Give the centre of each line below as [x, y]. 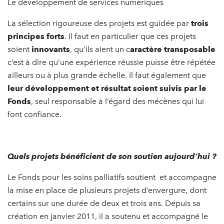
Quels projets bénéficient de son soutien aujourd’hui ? [112, 156]
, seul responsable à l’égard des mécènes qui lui [117, 101]
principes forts [36, 36]
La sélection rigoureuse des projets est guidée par [99, 23]
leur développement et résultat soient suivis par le [107, 88]
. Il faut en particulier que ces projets [130, 36]
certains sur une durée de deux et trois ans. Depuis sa [104, 203]
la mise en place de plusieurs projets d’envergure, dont [107, 190]
